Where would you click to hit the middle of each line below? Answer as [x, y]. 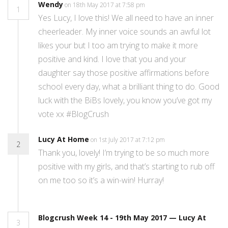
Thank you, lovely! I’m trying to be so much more [124, 153]
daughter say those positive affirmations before [124, 73]
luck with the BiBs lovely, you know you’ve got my [125, 101]
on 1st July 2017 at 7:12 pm [129, 140]
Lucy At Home [64, 139]
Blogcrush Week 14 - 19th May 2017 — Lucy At [122, 218]
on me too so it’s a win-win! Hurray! [101, 180]
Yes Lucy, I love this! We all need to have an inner [126, 18]
